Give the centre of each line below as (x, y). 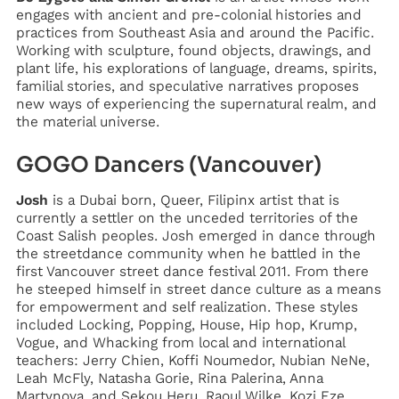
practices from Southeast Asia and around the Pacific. (195, 32)
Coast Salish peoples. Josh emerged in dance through (195, 235)
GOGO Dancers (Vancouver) (168, 164)
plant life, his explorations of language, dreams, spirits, (196, 68)
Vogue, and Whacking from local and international (180, 342)
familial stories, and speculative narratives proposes (187, 85)
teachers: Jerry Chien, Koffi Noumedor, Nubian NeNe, (192, 360)
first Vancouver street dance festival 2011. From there (192, 271)
